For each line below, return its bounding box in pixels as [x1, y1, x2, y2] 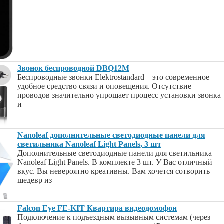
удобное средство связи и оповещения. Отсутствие [17, 82, 191, 90]
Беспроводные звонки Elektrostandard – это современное [17, 73, 209, 81]
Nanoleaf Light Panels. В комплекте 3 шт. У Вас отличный [17, 158, 212, 166]
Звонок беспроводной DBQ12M [17, 64, 129, 72]
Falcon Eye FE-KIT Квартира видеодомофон [17, 204, 177, 212]
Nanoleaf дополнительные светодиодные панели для [17, 131, 205, 139]
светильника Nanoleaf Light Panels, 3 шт [17, 140, 161, 148]
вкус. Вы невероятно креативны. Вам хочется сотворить [17, 167, 210, 175]
